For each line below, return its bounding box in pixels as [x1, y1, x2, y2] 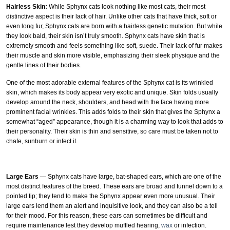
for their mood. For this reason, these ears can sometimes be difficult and [6, 212, 207, 220]
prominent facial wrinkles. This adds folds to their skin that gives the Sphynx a [6, 108, 220, 116]
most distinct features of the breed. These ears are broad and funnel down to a [6, 183, 223, 190]
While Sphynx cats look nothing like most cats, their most [47, 3, 205, 10]
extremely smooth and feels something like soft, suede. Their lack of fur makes [6, 42, 222, 49]
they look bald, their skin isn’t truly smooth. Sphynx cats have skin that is [6, 32, 205, 40]
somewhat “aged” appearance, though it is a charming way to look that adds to [6, 118, 223, 126]
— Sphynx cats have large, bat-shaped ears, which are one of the [39, 173, 221, 181]
